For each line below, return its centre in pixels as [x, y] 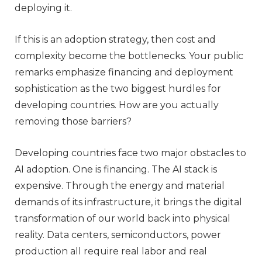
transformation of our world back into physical [123, 218]
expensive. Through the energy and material [120, 185]
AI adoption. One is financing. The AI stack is [116, 169]
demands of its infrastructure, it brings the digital [128, 202]
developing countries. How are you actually [117, 105]
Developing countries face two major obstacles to [130, 153]
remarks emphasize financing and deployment [124, 72]
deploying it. [43, 8]
